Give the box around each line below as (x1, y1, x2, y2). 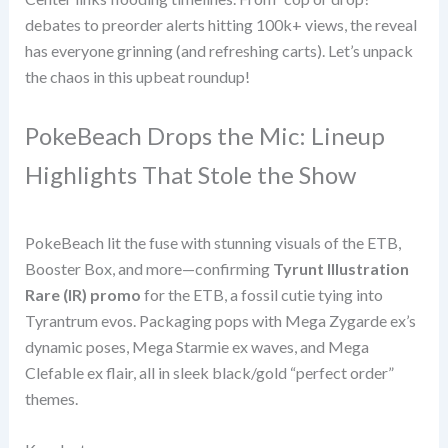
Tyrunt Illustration (272, 258, 409, 278)
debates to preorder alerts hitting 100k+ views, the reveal (24, 15, 417, 35)
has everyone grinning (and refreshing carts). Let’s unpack (24, 41, 413, 61)
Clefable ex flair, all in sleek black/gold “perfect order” (24, 362, 394, 382)
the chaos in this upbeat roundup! (24, 67, 250, 87)
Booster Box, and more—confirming (24, 258, 273, 278)
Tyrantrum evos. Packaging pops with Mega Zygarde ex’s (24, 310, 416, 330)
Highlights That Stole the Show (24, 159, 356, 189)
